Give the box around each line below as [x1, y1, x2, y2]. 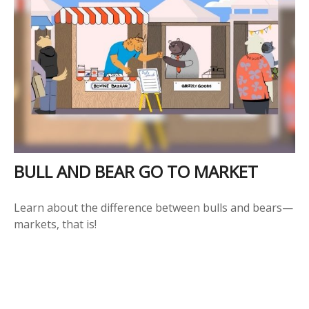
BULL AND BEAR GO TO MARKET [14, 160, 258, 183]
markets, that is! [14, 217, 97, 232]
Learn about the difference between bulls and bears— [14, 200, 293, 216]
